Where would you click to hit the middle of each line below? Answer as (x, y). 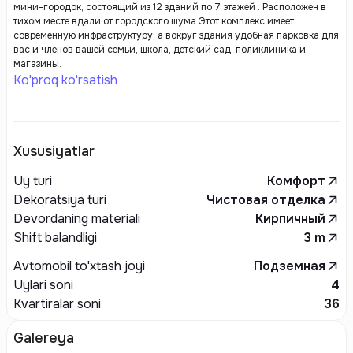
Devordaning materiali (77, 219)
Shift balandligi (55, 238)
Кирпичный (290, 219)
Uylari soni (43, 285)
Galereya (44, 338)
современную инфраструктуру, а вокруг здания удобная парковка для (176, 35)
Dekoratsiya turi (60, 200)
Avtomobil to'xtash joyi (79, 266)
